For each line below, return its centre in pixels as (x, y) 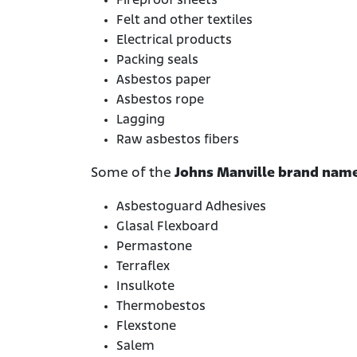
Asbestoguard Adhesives (191, 207)
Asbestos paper (164, 80)
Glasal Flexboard (167, 227)
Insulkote (145, 287)
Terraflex (143, 267)
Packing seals (157, 61)
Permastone (154, 247)
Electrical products (174, 41)
